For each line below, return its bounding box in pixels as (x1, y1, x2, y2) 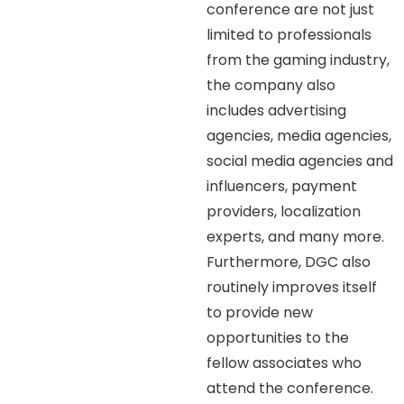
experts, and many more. (207, 226, 385, 248)
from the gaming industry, (207, 50, 390, 71)
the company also (207, 75, 336, 96)
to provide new (207, 302, 314, 324)
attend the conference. (207, 378, 374, 399)
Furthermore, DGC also (207, 252, 372, 273)
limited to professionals (207, 24, 372, 46)
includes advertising (207, 100, 347, 122)
